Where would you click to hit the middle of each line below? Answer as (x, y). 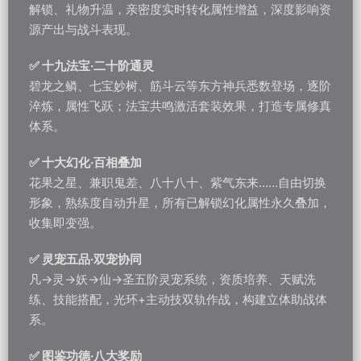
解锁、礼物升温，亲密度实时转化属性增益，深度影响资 (180, 9)
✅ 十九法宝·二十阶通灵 (91, 66)
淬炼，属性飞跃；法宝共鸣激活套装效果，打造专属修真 (180, 106)
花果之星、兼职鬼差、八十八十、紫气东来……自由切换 (178, 183)
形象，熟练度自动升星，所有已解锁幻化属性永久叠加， (180, 203)
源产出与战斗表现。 (83, 29)
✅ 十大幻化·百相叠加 (85, 162)
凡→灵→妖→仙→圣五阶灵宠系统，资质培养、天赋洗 (172, 279)
